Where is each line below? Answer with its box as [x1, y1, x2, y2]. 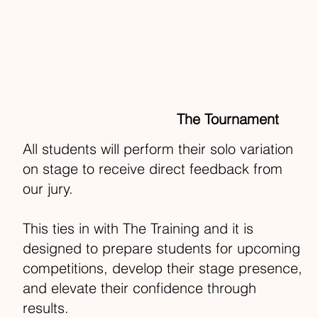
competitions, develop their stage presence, [23, 258, 303, 277]
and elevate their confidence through [23, 278, 257, 297]
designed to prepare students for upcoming [23, 238, 301, 257]
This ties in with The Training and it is [23, 219, 254, 237]
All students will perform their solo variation [23, 139, 294, 158]
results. [23, 298, 70, 317]
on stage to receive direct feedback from [23, 159, 283, 177]
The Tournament [176, 110, 279, 128]
